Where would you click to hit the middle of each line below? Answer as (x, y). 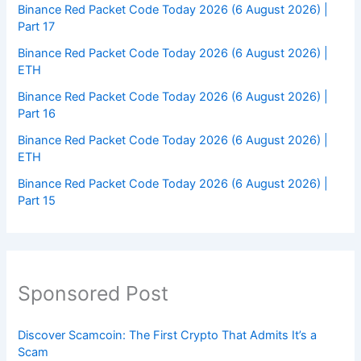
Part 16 (37, 113)
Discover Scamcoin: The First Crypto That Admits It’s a (168, 336)
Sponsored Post (93, 293)
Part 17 (37, 26)
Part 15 (37, 200)
